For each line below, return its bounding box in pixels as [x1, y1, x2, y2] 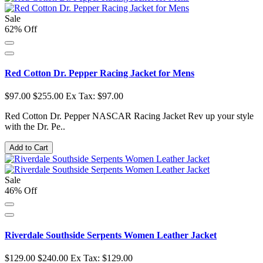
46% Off [5, 186, 37, 196]
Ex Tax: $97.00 [66, 91, 123, 102]
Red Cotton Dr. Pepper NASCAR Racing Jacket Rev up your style [5, 111, 254, 122]
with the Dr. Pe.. [5, 122, 65, 132]
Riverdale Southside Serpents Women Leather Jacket [5, 230, 217, 240]
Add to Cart [9, 143, 48, 153]
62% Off [5, 23, 37, 34]
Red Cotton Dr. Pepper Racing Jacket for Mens [5, 68, 194, 79]
